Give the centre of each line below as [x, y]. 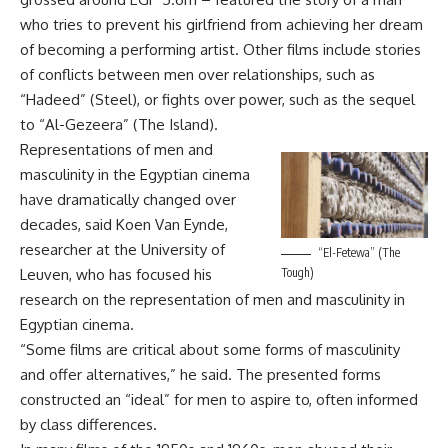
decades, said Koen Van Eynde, [124, 224]
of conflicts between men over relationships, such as [197, 74]
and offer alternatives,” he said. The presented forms [200, 374]
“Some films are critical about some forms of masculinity [210, 349]
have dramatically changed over [128, 199]
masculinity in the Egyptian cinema [135, 174]
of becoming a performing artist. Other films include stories [220, 49]
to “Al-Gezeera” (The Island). [119, 124]
